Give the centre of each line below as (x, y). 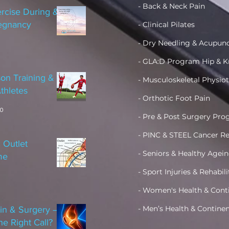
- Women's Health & (174, 190)
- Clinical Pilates (166, 25)
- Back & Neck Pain (171, 6)
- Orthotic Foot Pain (175, 98)
